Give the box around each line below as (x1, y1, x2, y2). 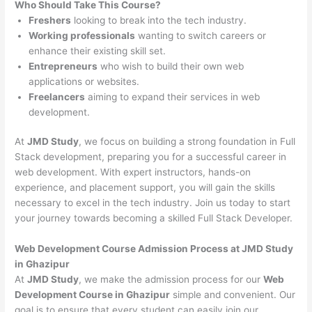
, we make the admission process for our (79, 274, 264, 286)
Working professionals (29, 29, 136, 41)
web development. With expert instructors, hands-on (15, 166, 251, 178)
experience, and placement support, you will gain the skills (15, 182, 276, 194)
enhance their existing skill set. (29, 45, 166, 56)
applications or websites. (29, 75, 140, 87)
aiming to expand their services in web (85, 91, 260, 102)
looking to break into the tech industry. (71, 14, 247, 26)
